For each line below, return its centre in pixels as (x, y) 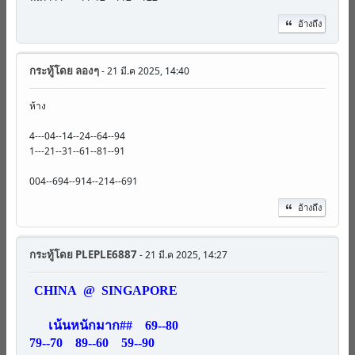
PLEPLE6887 (105, 254)
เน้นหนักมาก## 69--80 (105, 325)
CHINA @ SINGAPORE (107, 290)
